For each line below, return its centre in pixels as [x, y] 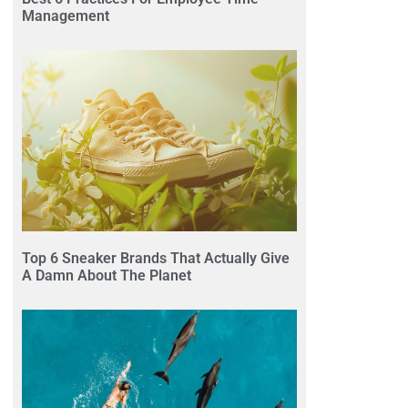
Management [66, 16]
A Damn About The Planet [107, 276]
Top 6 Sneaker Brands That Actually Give [156, 259]
